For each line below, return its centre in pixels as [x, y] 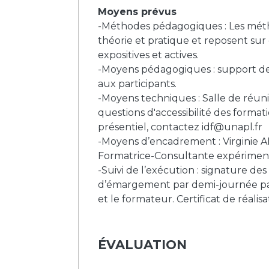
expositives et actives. [148, 55]
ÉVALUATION [142, 244]
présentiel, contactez [150, 127]
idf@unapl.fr [232, 127]
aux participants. [137, 83]
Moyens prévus [137, 11]
